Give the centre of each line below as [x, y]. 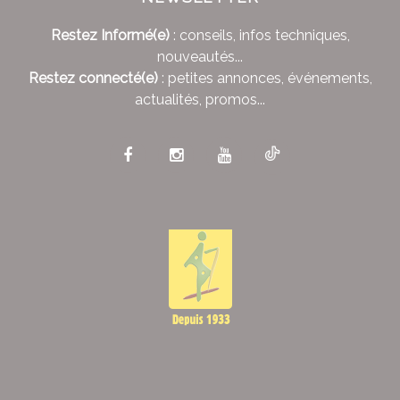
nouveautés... [200, 57]
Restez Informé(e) [110, 36]
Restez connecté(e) [93, 79]
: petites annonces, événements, [265, 79]
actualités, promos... [200, 100]
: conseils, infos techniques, [259, 36]
